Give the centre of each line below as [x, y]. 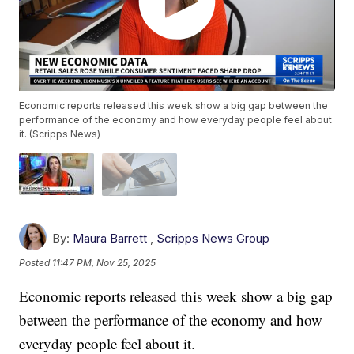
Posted [36, 263]
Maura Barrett [110, 238]
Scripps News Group [213, 238]
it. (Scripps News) [60, 134]
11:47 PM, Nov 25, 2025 [104, 263]
